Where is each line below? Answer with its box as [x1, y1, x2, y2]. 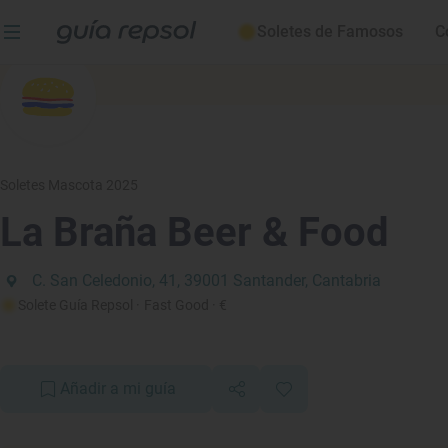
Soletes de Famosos [257, 22, 403, 41]
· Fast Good [136, 297, 209, 313]
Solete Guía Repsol [18, 297, 134, 313]
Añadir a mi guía [60, 379, 176, 398]
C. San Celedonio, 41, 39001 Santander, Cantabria [32, 271, 381, 290]
